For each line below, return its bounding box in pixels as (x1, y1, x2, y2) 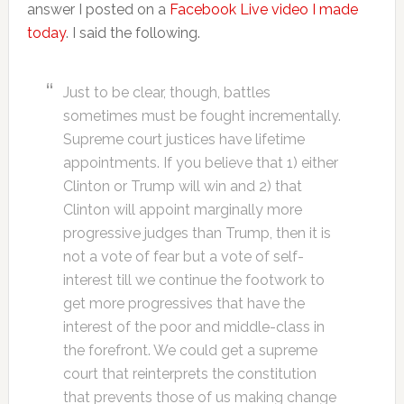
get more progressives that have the (62, 295, 305, 312)
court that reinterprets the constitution (62, 365, 317, 382)
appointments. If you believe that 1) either (62, 154, 338, 171)
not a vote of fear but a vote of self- (62, 248, 304, 265)
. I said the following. (65, 24, 200, 41)
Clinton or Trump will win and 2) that (62, 178, 302, 195)
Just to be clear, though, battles (62, 84, 271, 101)
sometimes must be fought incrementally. (62, 107, 341, 124)
